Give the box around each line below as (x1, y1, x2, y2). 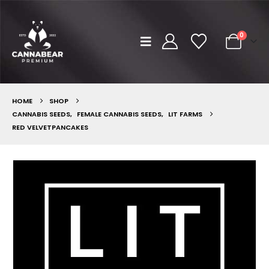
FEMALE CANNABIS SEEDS (77, 109, 162, 119)
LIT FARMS (168, 109, 202, 119)
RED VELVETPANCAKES (12, 122, 88, 132)
